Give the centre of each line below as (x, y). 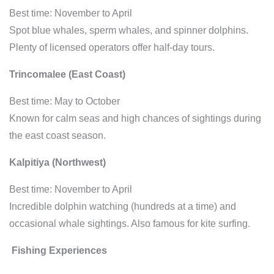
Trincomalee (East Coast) (67, 74)
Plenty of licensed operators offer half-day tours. (112, 47)
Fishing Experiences (58, 250)
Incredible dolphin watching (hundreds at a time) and (123, 206)
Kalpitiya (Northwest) (57, 162)
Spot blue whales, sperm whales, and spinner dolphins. (129, 30)
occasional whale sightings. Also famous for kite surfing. (130, 223)
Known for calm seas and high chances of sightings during (135, 118)
